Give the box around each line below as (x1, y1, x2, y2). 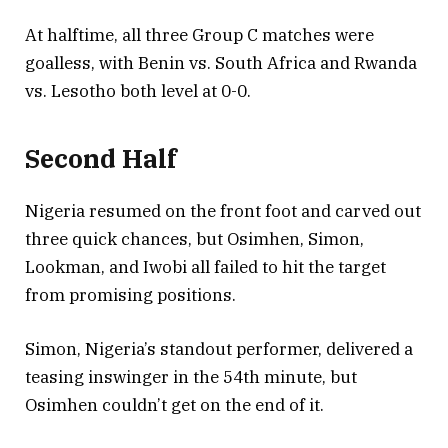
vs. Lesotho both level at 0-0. (25, 80, 251, 103)
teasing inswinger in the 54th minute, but (25, 366, 357, 389)
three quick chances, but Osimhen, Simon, (25, 227, 364, 250)
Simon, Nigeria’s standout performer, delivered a (25, 338, 413, 361)
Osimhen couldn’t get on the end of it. (25, 394, 324, 417)
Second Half (25, 141, 176, 175)
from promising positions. (25, 283, 236, 306)
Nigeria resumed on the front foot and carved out (25, 199, 421, 222)
